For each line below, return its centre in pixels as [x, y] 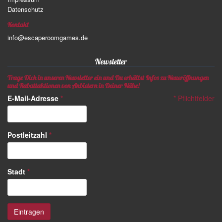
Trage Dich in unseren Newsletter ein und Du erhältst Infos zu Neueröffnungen [108, 78]
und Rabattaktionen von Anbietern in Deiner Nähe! [74, 86]
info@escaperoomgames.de [48, 38]
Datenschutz [26, 9]
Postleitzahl [28, 135]
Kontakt [18, 25]
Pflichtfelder [195, 98]
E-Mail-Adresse [34, 98]
